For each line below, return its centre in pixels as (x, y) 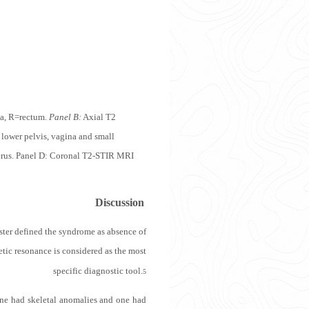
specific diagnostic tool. (98, 270)
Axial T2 (99, 117)
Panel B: (65, 117)
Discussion (120, 202)
